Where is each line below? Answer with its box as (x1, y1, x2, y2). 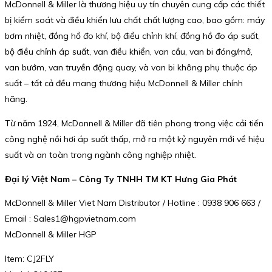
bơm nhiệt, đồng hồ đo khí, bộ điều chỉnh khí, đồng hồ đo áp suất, (5, 30, 260, 42)
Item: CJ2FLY (5, 253, 54, 265)
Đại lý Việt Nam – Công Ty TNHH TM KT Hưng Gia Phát (5, 173, 237, 185)
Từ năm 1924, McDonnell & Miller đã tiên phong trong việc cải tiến (5, 118, 263, 129)
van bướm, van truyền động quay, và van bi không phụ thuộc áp (5, 62, 257, 73)
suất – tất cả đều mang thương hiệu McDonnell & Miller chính (5, 78, 243, 89)
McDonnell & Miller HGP (5, 229, 97, 240)
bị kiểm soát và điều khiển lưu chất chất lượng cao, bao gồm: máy (5, 15, 265, 26)
